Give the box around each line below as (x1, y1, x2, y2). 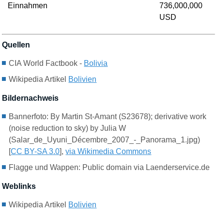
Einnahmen (8, 1, 48, 10)
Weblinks (2, 182, 36, 191)
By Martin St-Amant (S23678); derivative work (50, 112, 207, 121)
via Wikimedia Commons (65, 147, 152, 156)
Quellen (2, 41, 31, 49)
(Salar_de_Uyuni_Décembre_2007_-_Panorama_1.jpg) (9, 136, 201, 144)
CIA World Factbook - (9, 59, 84, 68)
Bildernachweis (2, 94, 59, 103)
